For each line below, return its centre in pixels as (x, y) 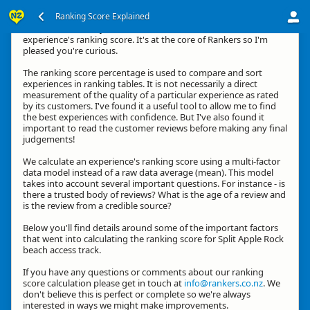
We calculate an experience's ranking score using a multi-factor (152, 161)
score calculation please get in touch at (103, 283)
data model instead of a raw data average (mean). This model (148, 172)
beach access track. (62, 250)
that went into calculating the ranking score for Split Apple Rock (153, 239)
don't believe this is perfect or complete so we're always (137, 294)
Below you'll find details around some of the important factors (151, 228)
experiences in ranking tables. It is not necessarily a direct (140, 84)
